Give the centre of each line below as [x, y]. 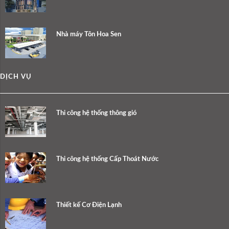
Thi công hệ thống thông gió [96, 113]
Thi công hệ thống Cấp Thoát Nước [107, 159]
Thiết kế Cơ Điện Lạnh [89, 205]
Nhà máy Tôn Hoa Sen [89, 35]
